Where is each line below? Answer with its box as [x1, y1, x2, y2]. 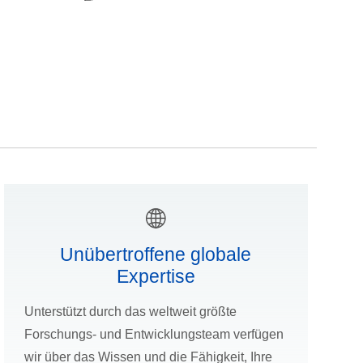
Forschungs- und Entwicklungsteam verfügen [23, 327, 284, 342]
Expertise [116, 266, 195, 288]
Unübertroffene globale [60, 244, 252, 266]
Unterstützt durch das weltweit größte [23, 305, 237, 319]
